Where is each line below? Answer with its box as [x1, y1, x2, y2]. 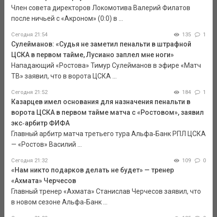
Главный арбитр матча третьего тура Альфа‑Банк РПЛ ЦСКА [11, 130, 206, 138]
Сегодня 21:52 [11, 89, 47, 96]
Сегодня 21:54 [11, 31, 47, 38]
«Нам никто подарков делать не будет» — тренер [11, 166, 174, 174]
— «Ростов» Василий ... [11, 140, 82, 149]
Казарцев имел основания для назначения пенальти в [11, 98, 190, 106]
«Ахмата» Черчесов [11, 177, 76, 185]
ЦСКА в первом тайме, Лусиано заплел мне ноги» [11, 51, 174, 59]
